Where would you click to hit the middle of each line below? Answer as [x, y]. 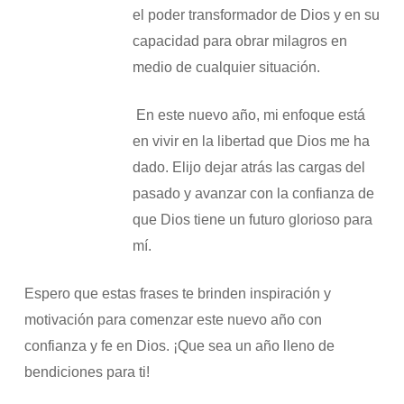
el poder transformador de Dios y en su [256, 15]
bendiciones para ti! [87, 372]
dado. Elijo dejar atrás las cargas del [248, 168]
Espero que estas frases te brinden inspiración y [177, 294]
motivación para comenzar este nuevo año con [173, 320]
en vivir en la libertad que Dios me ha [251, 142]
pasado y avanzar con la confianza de [253, 194]
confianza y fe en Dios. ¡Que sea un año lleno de [179, 346]
